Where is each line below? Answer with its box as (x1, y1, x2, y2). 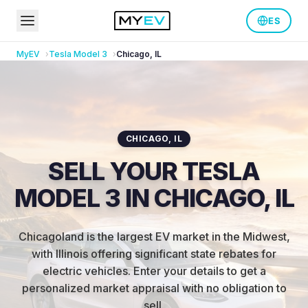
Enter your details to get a (133, 264, 266, 278)
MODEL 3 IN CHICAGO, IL (14, 183, 294, 213)
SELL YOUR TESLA (48, 156, 260, 186)
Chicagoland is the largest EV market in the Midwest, (18, 230, 290, 243)
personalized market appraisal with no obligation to (21, 281, 287, 295)
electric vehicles (42, 264, 128, 278)
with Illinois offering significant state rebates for (32, 247, 276, 261)
